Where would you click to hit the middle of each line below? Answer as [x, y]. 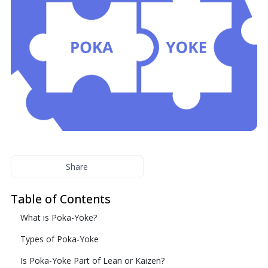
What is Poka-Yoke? [58, 217]
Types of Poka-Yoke [59, 239]
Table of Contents [60, 199]
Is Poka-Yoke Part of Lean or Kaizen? [92, 261]
